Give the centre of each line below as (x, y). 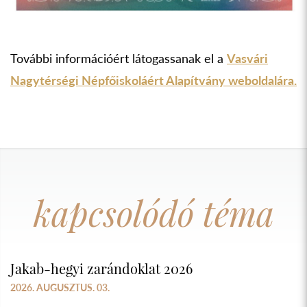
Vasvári (247, 59)
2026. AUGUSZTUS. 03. (60, 288)
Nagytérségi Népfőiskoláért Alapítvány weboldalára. (153, 81)
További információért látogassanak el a (119, 59)
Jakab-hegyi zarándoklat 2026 (101, 269)
